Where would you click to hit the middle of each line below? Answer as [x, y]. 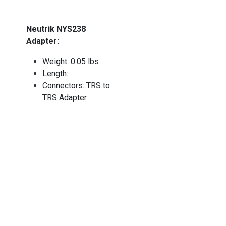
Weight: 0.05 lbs [71, 62]
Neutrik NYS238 [56, 29]
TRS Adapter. [65, 98]
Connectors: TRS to [76, 86]
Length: [55, 74]
